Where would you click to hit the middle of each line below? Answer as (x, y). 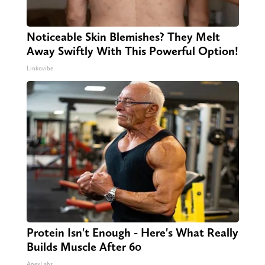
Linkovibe (40, 69)
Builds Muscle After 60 (84, 247)
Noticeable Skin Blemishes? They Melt (123, 37)
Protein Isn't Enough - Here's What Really (132, 233)
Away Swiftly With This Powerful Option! (132, 51)
